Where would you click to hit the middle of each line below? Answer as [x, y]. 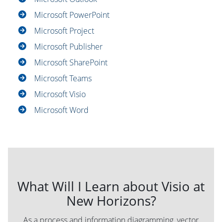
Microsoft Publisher [68, 47]
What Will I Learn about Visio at [111, 187]
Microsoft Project [64, 31]
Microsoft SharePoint [71, 63]
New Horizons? [111, 201]
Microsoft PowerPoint [72, 15]
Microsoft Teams [63, 79]
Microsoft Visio [60, 94]
